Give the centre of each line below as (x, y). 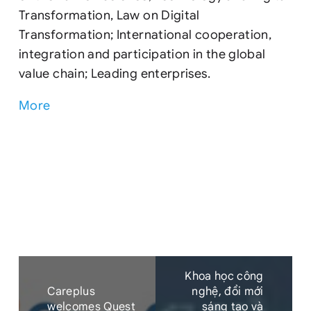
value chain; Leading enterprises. (115, 73)
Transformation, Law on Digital (109, 15)
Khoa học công (224, 276)
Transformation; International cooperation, (145, 34)
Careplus (72, 292)
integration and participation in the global (142, 54)
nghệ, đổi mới (228, 292)
